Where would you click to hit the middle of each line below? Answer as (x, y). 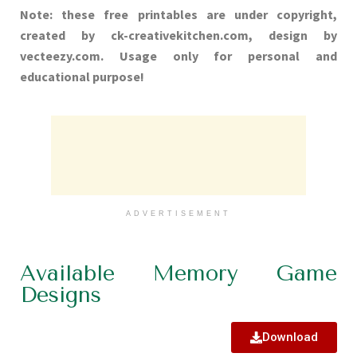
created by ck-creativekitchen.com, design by (178, 35)
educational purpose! (82, 77)
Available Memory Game (178, 274)
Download (290, 337)
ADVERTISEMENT (178, 214)
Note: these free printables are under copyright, (178, 15)
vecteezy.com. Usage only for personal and (178, 56)
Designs (61, 295)
